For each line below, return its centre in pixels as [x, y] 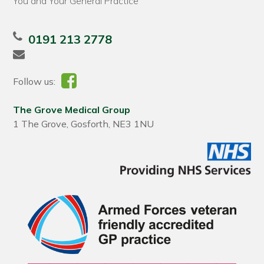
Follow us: [34, 82]
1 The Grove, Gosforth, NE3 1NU [84, 124]
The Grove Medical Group [72, 110]
